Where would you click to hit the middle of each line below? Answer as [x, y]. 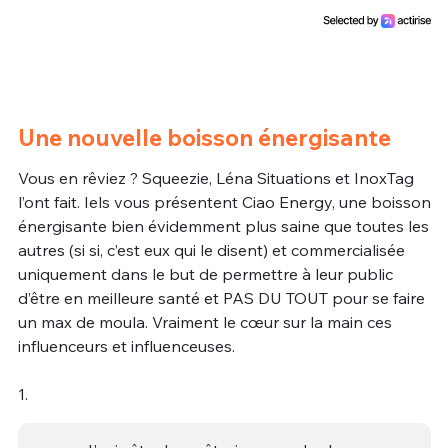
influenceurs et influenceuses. [126, 345]
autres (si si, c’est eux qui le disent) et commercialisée [211, 249]
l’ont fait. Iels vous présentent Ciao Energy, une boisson [224, 201]
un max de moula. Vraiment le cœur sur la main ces [204, 321]
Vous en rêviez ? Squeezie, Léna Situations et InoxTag [215, 177]
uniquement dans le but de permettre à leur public [205, 273]
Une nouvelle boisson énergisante [204, 137]
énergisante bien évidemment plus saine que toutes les [223, 225]
